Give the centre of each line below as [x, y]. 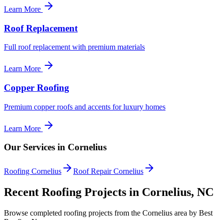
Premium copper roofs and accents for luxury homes [85, 107]
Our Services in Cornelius [55, 147]
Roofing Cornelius [33, 171]
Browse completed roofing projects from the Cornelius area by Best [108, 213]
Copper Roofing [37, 88]
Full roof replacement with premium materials [74, 47]
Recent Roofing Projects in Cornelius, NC [109, 192]
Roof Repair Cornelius [108, 171]
